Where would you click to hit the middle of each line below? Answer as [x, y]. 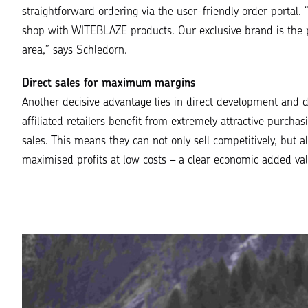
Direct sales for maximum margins [109, 84]
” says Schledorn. [86, 51]
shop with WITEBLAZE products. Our [111, 32]
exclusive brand [236, 32]
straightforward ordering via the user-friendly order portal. [163, 12]
